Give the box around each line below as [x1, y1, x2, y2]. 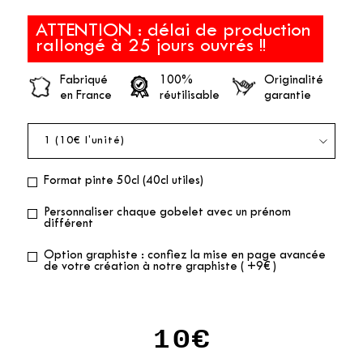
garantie [264, 90, 312, 101]
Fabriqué [59, 75, 108, 86]
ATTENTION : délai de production [35, 22, 310, 40]
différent [43, 218, 93, 229]
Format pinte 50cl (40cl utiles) [43, 175, 203, 186]
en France [59, 90, 112, 101]
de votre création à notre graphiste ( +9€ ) [43, 261, 276, 272]
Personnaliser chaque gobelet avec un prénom [43, 207, 291, 218]
